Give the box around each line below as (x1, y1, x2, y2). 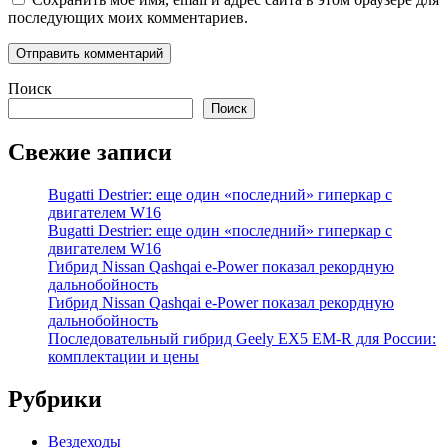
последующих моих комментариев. (8, 9, 248, 26)
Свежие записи (8, 138, 172, 165)
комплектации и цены (48, 347, 199, 365)
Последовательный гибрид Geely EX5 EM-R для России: (48, 329, 436, 347)
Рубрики (8, 385, 102, 412)
